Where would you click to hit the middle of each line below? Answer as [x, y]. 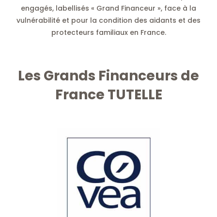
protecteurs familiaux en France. [108, 32]
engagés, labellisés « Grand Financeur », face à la [108, 8]
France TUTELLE [108, 94]
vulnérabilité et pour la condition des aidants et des [108, 20]
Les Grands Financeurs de [108, 76]
